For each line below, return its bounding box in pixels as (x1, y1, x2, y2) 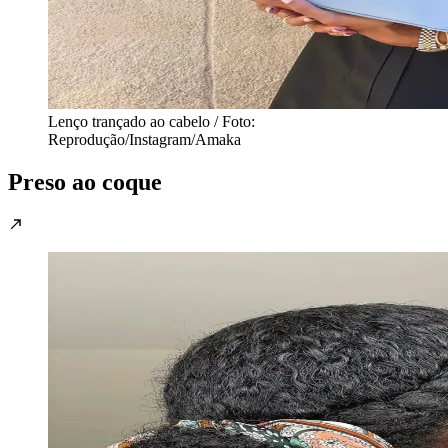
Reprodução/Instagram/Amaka (48, 130, 241, 148)
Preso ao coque (8, 168, 162, 195)
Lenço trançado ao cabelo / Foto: (48, 112, 255, 130)
